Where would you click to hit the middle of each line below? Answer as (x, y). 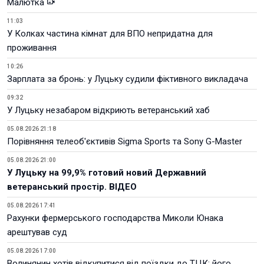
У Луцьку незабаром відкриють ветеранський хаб (108, 110)
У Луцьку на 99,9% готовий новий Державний (107, 173)
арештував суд (37, 232)
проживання (32, 48)
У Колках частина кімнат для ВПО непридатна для (110, 34)
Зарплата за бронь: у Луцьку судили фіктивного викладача (128, 79)
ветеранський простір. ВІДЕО (72, 187)
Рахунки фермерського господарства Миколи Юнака (115, 218)
